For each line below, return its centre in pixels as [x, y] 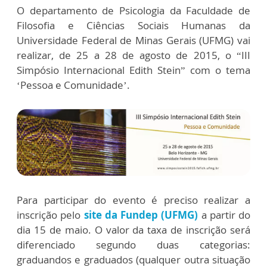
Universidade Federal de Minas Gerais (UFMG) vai [133, 40]
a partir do [226, 215]
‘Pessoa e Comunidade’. [73, 85]
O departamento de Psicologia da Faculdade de [133, 10]
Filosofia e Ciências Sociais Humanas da [133, 25]
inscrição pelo [49, 215]
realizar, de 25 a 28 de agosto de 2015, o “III [133, 55]
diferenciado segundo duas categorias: [133, 245]
